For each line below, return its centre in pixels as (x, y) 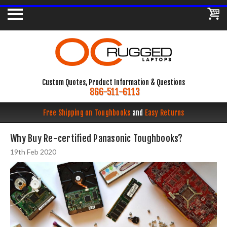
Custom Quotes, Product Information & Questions (113, 83)
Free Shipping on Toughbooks (87, 113)
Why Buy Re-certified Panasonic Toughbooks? (97, 139)
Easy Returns (164, 113)
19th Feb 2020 (33, 152)
